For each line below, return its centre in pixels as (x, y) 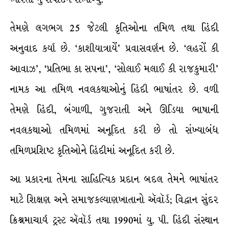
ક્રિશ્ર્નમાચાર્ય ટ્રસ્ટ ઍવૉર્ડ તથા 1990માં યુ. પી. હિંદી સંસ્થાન (114, 220)
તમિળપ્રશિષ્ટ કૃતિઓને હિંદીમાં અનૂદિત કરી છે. (92, 151)
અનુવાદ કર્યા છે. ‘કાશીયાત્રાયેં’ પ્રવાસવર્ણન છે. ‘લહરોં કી (114, 49)
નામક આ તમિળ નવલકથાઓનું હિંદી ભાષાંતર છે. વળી (114, 89)
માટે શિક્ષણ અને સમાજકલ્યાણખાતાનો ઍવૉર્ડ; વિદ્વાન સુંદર (114, 200)
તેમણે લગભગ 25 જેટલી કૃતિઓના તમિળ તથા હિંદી (114, 28)
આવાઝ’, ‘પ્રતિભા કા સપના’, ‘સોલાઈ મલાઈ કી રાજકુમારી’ (114, 69)
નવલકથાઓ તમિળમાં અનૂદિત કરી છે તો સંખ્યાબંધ (114, 130)
